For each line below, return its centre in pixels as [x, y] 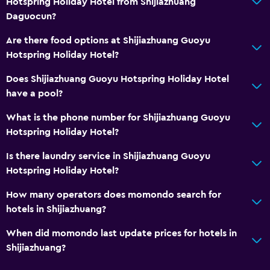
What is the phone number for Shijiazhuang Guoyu [118, 117]
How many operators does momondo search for [114, 194]
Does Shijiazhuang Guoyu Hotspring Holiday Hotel [118, 79]
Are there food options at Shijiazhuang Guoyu [108, 40]
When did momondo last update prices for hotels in [121, 233]
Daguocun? [31, 16]
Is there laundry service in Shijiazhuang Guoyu [108, 156]
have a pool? [34, 93]
